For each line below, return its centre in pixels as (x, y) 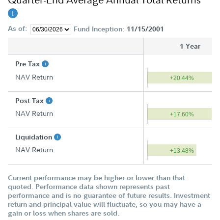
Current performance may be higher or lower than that (96, 178)
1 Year (190, 46)
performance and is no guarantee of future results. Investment (109, 196)
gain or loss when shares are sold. (64, 213)
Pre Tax (28, 64)
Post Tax (30, 101)
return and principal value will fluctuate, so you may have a (105, 205)
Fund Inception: (100, 29)
